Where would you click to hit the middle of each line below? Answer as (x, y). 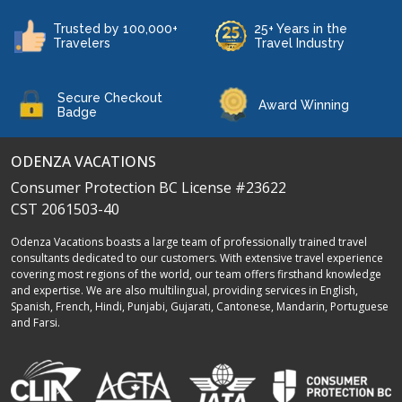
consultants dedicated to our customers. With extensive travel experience (197, 258)
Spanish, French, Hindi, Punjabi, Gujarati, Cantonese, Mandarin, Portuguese (200, 306)
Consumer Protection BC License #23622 (149, 188)
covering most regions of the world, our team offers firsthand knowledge (196, 274)
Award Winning (304, 105)
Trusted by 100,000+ (115, 29)
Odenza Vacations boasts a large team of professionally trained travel (189, 242)
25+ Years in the (301, 29)
